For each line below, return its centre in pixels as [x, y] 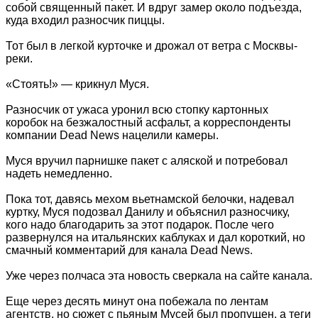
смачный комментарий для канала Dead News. [129, 250]
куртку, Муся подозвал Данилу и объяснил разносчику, [148, 212]
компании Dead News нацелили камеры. [112, 135]
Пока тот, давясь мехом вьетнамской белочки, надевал [150, 199]
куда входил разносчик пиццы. [85, 20]
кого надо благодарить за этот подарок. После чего [140, 224]
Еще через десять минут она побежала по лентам [137, 301]
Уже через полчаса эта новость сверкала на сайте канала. [159, 275]
